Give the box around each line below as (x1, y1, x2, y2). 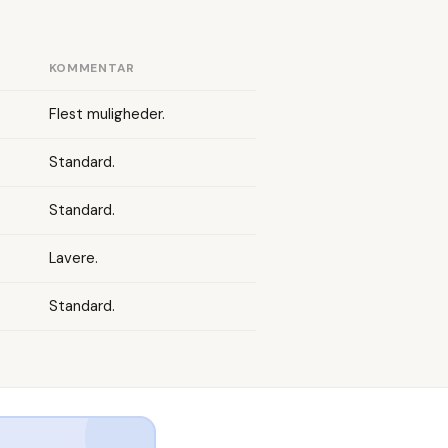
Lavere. (48, 247, 98, 268)
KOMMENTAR (48, 59, 136, 76)
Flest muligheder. (48, 103, 165, 124)
